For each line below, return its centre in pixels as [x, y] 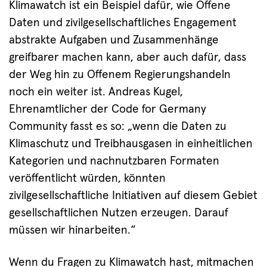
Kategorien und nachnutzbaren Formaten [114, 162]
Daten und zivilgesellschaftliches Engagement [123, 23]
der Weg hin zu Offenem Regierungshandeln [120, 75]
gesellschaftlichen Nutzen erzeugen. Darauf [119, 213]
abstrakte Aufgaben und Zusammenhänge [114, 41]
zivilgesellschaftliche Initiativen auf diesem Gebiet [133, 196]
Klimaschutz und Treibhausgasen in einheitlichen [131, 144]
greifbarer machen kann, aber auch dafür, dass [128, 58]
